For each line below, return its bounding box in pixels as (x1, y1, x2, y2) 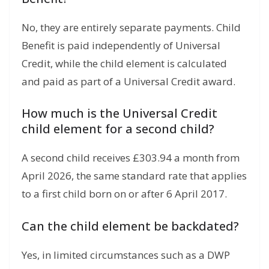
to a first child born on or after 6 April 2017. (22, 187, 227, 201)
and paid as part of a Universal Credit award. (22, 74, 235, 88)
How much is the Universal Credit (22, 105, 217, 122)
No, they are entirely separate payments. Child (22, 20, 241, 34)
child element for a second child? (22, 121, 214, 138)
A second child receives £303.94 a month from (22, 151, 240, 165)
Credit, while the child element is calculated (22, 56, 227, 70)
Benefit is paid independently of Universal (22, 38, 220, 52)
